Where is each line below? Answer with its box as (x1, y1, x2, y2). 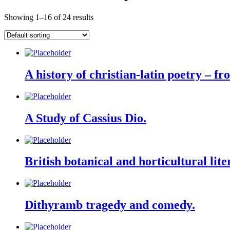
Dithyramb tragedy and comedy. (25, 198, 195, 212)
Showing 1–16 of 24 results (4, 12, 93, 22)
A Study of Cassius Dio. (25, 111, 146, 125)
